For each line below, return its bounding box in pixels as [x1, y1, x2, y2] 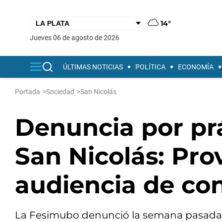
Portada [15, 88, 40, 96]
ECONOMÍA [178, 63, 214, 71]
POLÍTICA [135, 63, 166, 71]
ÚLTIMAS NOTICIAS [63, 63, 123, 71]
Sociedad [46, 88, 74, 96]
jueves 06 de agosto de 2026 [34, 33, 119, 42]
